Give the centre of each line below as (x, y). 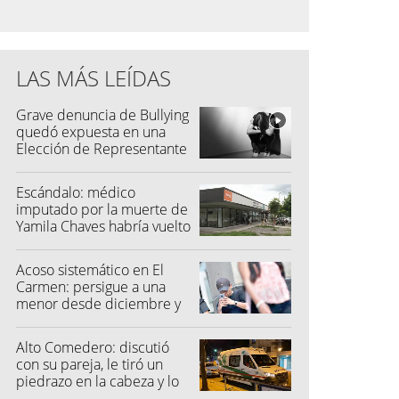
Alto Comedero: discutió (93, 348)
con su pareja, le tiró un (90, 365)
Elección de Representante (102, 149)
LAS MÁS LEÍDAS (94, 78)
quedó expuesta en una (91, 132)
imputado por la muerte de (102, 210)
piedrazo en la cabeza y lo (98, 382)
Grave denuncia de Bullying (102, 115)
